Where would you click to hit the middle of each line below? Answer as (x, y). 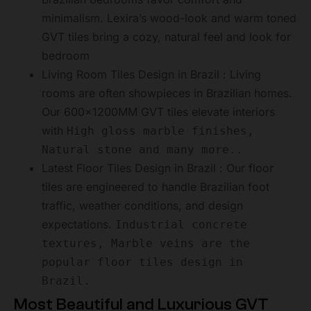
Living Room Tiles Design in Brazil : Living (151, 75)
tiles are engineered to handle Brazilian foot (155, 187)
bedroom (66, 56)
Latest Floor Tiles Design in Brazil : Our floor (158, 168)
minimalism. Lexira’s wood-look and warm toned (169, 18)
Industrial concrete (181, 225)
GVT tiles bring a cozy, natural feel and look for (166, 37)
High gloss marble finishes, (160, 131)
